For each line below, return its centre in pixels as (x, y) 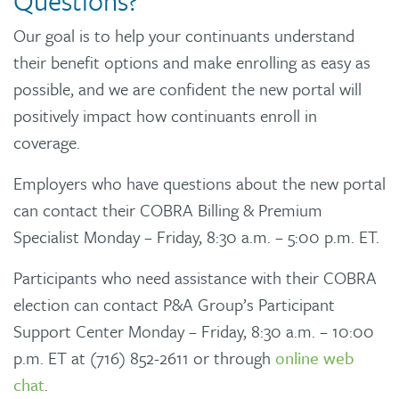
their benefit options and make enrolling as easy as (192, 61)
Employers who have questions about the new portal (199, 183)
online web (314, 357)
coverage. (47, 142)
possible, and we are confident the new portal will (187, 88)
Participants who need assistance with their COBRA (195, 277)
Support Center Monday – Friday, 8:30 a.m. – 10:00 (194, 330)
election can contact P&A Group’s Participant (174, 304)
